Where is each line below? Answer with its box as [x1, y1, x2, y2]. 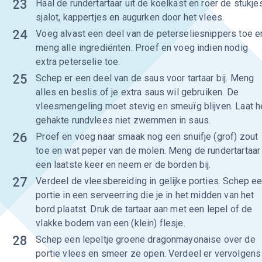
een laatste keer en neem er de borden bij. [36, 159, 211, 170]
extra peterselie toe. [36, 56, 120, 67]
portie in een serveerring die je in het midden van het [36, 189, 254, 201]
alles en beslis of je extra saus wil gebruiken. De [36, 87, 239, 98]
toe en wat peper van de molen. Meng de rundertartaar [36, 145, 261, 156]
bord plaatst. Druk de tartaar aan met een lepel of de [36, 204, 253, 215]
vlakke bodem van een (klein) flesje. [36, 218, 185, 229]
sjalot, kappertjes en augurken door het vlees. [36, 12, 225, 23]
